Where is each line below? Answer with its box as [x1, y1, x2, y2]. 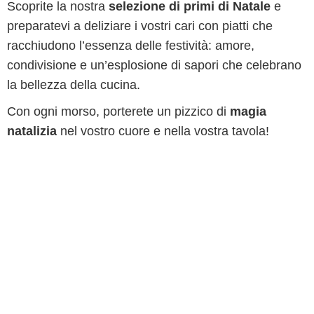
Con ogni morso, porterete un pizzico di [7, 104, 230, 118]
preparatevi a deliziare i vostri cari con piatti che [7, 19, 273, 33]
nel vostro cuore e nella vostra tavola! [57, 124, 269, 138]
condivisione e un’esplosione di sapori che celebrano [7, 58, 301, 72]
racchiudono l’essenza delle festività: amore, [7, 39, 254, 53]
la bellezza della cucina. [7, 78, 140, 92]
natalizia [7, 124, 57, 138]
